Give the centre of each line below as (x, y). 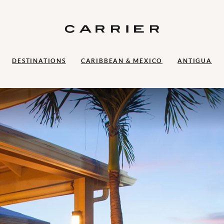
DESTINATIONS (39, 61)
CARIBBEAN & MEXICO (122, 61)
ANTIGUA (195, 61)
